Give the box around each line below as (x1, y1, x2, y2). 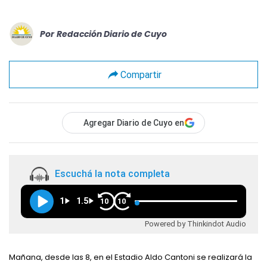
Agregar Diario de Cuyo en (83, 118, 184, 128)
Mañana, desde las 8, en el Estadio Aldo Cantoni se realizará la (9, 252, 252, 263)
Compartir (120, 69, 162, 80)
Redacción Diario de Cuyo (57, 27, 167, 40)
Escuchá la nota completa (55, 168, 170, 180)
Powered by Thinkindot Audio (145, 219, 246, 228)
